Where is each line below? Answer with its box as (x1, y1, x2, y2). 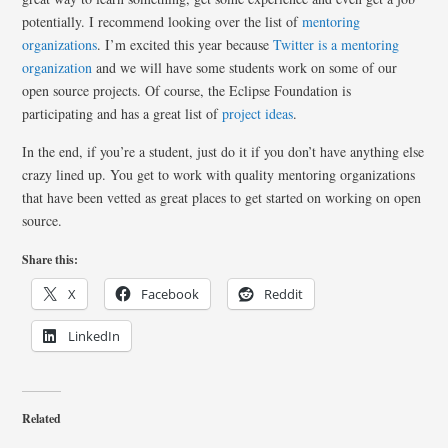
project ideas (222, 104, 294, 123)
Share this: (22, 251, 79, 268)
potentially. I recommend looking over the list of (22, 12, 303, 31)
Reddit (264, 285, 304, 303)
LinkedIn (68, 327, 121, 345)
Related (22, 410, 62, 427)
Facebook (141, 285, 200, 303)
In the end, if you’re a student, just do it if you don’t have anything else (22, 142, 425, 161)
